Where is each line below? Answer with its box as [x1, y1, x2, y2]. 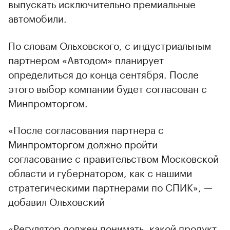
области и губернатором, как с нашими [8, 164, 192, 180]
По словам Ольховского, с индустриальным [8, 36, 211, 52]
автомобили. [8, 9, 67, 25]
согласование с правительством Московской [8, 149, 219, 165]
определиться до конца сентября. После [8, 65, 199, 81]
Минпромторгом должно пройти [8, 135, 158, 151]
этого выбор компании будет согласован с [8, 80, 207, 95]
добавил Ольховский [8, 193, 105, 208]
